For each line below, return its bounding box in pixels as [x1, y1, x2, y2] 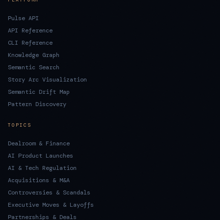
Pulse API [8, 14, 39, 22]
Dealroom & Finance [8, 139, 70, 147]
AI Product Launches [8, 151, 73, 160]
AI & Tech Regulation [8, 164, 77, 172]
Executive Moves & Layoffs [8, 200, 94, 209]
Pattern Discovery [8, 100, 66, 108]
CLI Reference [8, 38, 53, 47]
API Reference [8, 26, 53, 34]
